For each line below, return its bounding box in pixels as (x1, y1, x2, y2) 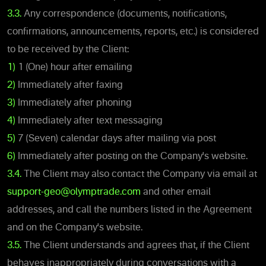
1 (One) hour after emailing (15, 62, 132, 72)
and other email (141, 187, 211, 197)
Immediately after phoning (15, 98, 132, 108)
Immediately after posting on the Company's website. (15, 151, 248, 161)
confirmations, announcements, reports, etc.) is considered (7, 27, 259, 37)
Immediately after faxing (15, 80, 123, 90)
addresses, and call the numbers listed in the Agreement (7, 205, 252, 215)
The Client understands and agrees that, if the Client (21, 240, 249, 251)
